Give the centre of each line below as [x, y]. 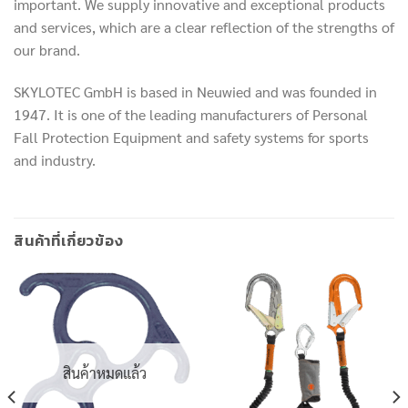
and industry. [55, 160]
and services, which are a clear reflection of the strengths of [204, 27]
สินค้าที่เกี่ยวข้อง [69, 240]
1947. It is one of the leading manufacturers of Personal [191, 114]
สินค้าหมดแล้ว [104, 372]
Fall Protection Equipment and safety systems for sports [191, 137]
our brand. [47, 50]
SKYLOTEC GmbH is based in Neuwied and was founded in [195, 92]
